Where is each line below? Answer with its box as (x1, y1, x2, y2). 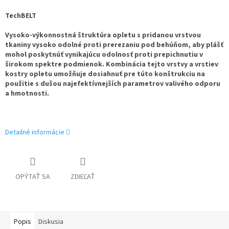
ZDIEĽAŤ (71, 172, 95, 182)
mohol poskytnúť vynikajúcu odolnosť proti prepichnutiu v (5, 50, 203, 60)
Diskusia (38, 217, 63, 227)
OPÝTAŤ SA (15, 172, 50, 182)
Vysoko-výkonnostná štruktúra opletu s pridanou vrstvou (5, 30, 201, 41)
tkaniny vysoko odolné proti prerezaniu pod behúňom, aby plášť (5, 40, 223, 51)
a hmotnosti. (5, 88, 49, 99)
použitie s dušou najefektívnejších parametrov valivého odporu (5, 79, 220, 89)
